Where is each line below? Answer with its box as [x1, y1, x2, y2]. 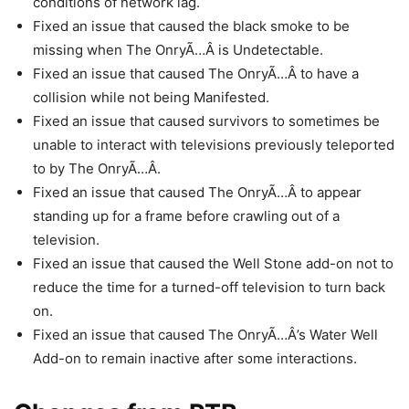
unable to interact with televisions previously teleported [33, 136, 394, 153]
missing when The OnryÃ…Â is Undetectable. [33, 41, 323, 58]
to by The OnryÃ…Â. [33, 160, 161, 177]
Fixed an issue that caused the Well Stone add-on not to [33, 255, 393, 272]
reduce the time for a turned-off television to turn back [33, 278, 385, 296]
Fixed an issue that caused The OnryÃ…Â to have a [33, 65, 359, 82]
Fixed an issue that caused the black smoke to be [33, 17, 350, 35]
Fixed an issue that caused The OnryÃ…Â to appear [33, 184, 362, 201]
